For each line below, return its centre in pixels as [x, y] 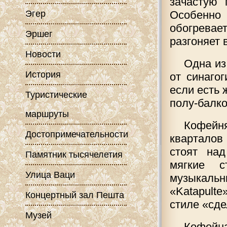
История [43, 74]
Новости [43, 54]
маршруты [47, 114]
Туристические [56, 95]
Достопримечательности [77, 134]
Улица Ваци [50, 175]
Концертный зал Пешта [75, 195]
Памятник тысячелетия [74, 155]
